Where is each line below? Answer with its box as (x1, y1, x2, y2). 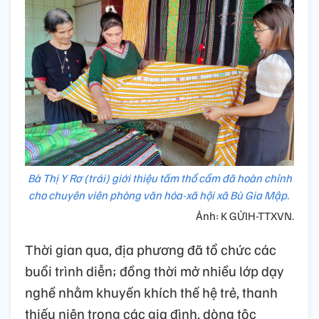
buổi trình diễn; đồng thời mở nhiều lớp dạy (25, 261, 284, 281)
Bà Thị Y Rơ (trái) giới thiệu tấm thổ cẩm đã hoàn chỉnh (27, 171, 292, 186)
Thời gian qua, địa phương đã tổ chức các (25, 240, 276, 259)
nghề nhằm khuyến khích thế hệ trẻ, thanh (25, 283, 278, 302)
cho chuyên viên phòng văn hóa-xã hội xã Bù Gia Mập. (28, 188, 291, 203)
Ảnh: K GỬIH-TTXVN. (196, 209, 294, 224)
